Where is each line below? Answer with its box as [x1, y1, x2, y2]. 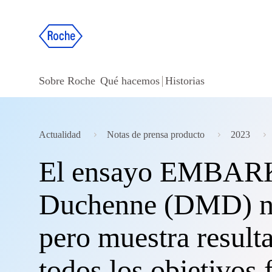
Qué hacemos [100, 75, 160, 87]
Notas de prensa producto [107, 129, 205, 140]
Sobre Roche [39, 75, 95, 87]
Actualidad [39, 129, 81, 140]
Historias [165, 75, 205, 87]
